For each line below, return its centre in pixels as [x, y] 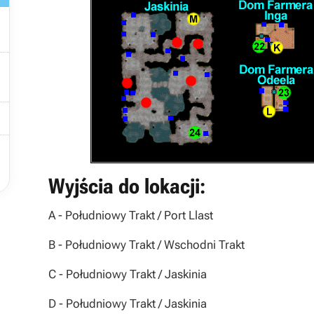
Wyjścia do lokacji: [127, 186]
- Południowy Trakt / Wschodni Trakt [151, 245]
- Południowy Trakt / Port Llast [136, 215]
